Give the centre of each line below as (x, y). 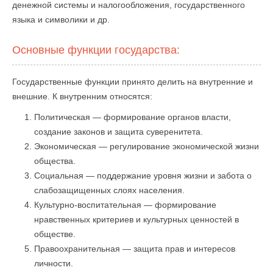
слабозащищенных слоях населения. (109, 190)
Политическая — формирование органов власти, (133, 117)
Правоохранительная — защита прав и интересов (135, 249)
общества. (55, 161)
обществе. (55, 234)
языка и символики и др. (61, 19)
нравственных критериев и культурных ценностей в (136, 219)
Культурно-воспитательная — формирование (125, 205)
